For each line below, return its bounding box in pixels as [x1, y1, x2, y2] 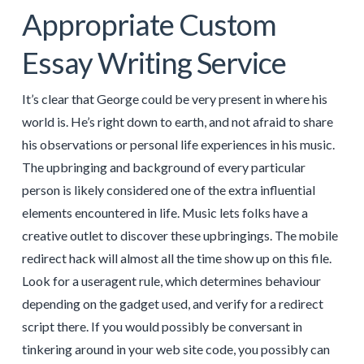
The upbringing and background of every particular [21, 158, 305, 175]
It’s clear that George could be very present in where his [21, 90, 327, 106]
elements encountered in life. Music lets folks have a [21, 204, 308, 220]
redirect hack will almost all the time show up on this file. [21, 249, 331, 266]
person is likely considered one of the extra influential [21, 181, 315, 197]
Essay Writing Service [21, 44, 287, 80]
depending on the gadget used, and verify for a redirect [21, 295, 323, 311]
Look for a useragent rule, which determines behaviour [21, 272, 321, 288]
